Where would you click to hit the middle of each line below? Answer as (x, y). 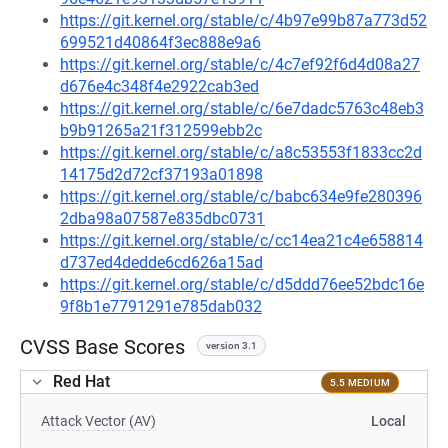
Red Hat (81, 381)
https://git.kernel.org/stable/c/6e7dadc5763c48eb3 (242, 108)
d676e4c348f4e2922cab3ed (159, 86)
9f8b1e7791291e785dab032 (161, 306)
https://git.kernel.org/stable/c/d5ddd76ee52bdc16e (242, 284)
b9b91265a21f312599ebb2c (161, 130)
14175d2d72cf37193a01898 (161, 174)
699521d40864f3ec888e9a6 (160, 42)
